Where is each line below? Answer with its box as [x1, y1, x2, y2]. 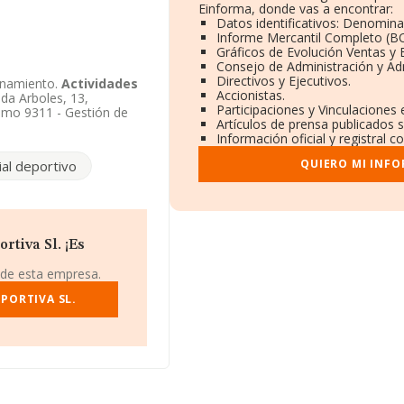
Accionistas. [216, 87, 286, 104]
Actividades [61, 75, 138, 92]
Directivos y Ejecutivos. [216, 72, 352, 89]
